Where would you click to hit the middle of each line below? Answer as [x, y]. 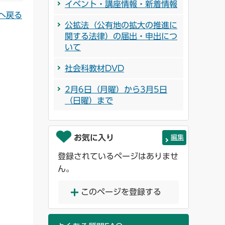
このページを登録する [121, 192]
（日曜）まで [89, 101]
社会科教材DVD [94, 69]
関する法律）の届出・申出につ [121, 36]
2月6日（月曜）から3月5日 [116, 90]
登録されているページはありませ [118, 156]
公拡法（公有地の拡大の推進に [121, 25]
